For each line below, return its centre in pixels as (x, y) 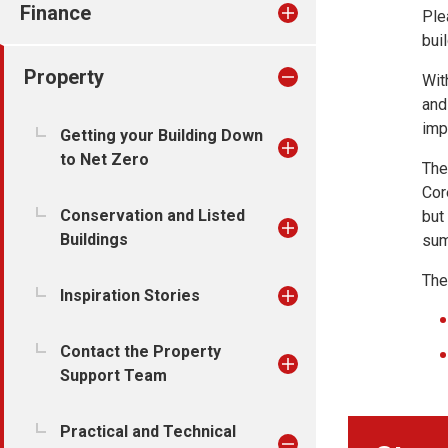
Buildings (94, 239)
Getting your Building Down (161, 135)
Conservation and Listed (152, 215)
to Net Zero (104, 159)
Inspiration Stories (130, 295)
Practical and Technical (148, 431)
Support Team (113, 375)
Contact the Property (140, 351)
